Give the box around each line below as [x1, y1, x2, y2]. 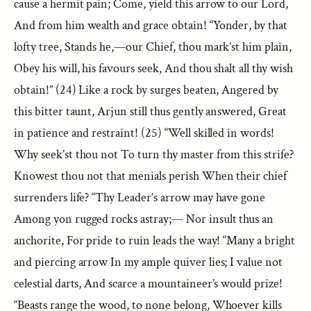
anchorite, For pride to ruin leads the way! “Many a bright [14, 233, 295, 249]
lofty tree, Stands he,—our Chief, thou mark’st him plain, [14, 39, 292, 55]
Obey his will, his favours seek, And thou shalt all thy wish [14, 60, 293, 76]
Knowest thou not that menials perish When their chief [14, 168, 287, 184]
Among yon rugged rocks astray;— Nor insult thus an [14, 211, 274, 227]
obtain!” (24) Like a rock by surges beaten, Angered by [14, 82, 279, 98]
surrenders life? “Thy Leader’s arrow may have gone [14, 190, 266, 205]
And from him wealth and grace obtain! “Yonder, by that [14, 17, 288, 33]
